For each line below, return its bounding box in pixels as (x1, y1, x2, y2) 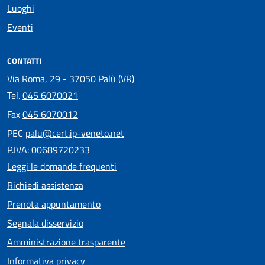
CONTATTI (7, 54, 41, 67)
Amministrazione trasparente (7, 234, 125, 249)
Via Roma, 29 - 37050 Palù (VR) (7, 71, 134, 86)
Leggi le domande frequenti (7, 159, 117, 173)
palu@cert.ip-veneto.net (25, 125, 124, 140)
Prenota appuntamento (7, 196, 101, 211)
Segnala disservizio (7, 215, 83, 230)
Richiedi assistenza (7, 177, 83, 192)
